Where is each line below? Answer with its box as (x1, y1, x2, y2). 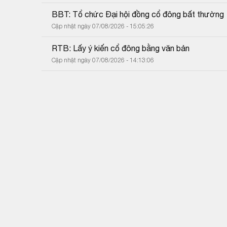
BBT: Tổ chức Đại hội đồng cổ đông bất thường (52, 9, 224, 19)
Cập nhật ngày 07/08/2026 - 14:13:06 (52, 56, 154, 64)
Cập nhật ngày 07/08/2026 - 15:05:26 (52, 22, 154, 30)
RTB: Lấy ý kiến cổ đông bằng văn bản (52, 43, 190, 53)
